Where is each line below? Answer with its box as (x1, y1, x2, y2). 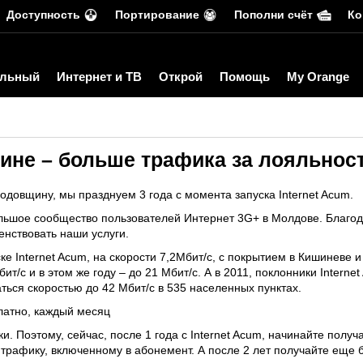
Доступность (6, 8, 80, 21)
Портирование (115, 8, 199, 21)
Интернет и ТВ (57, 70, 142, 83)
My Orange (287, 70, 349, 83)
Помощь (220, 70, 270, 83)
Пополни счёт (234, 8, 313, 21)
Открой (159, 70, 203, 83)
